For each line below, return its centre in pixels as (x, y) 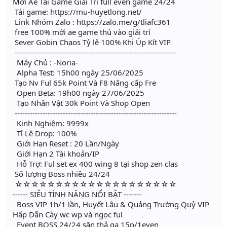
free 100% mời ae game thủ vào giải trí (82, 32)
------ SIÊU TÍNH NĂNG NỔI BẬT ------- (77, 194)
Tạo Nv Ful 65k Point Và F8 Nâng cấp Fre (84, 83)
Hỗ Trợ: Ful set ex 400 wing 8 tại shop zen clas (95, 164)
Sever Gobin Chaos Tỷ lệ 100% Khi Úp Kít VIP (92, 42)
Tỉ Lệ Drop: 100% (45, 134)
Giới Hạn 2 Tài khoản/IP (56, 154)
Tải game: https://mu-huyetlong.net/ (77, 12)
